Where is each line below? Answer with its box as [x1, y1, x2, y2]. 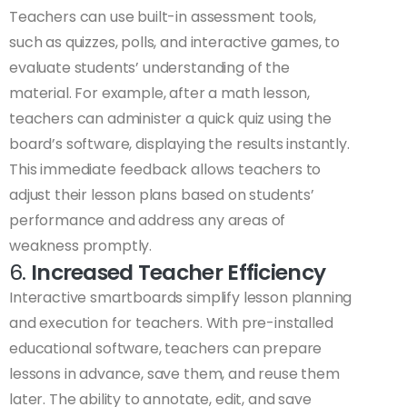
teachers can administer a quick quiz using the [9, 108, 332, 130]
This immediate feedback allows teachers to [9, 159, 322, 181]
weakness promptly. [9, 235, 153, 257]
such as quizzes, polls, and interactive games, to [9, 32, 341, 54]
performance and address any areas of [9, 210, 286, 232]
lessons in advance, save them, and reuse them [9, 363, 340, 385]
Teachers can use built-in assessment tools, [9, 6, 317, 28]
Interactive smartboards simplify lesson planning [9, 287, 352, 309]
